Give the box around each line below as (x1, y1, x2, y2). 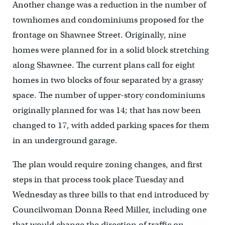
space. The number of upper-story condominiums (12, 90, 205, 100)
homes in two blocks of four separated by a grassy (12, 75, 203, 85)
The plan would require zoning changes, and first (12, 159, 202, 170)
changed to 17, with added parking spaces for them (12, 120, 209, 131)
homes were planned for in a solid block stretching (12, 45, 209, 55)
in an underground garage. (12, 135, 118, 146)
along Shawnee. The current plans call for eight (12, 60, 195, 70)
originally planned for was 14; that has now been (12, 105, 201, 116)
